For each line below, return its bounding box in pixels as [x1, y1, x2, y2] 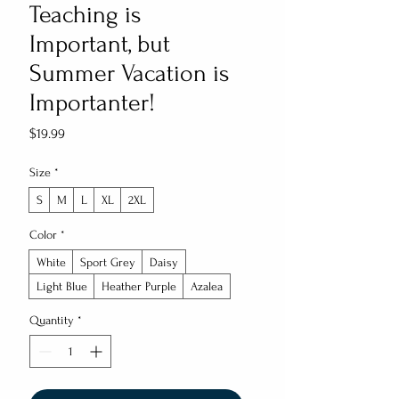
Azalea [191, 280, 223, 293]
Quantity [29, 313, 74, 327]
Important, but [29, 30, 170, 58]
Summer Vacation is [29, 60, 230, 87]
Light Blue [37, 280, 87, 293]
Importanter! [29, 89, 155, 117]
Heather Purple [102, 280, 176, 293]
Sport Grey [80, 256, 135, 269]
